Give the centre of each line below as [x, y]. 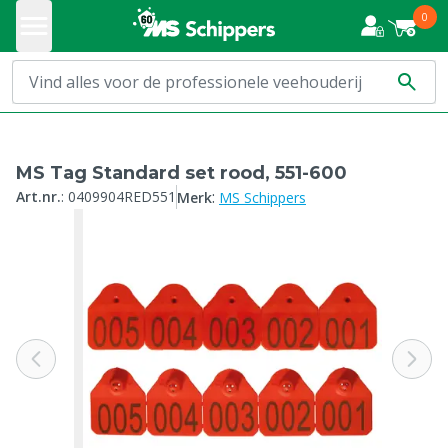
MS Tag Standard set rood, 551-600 [181, 173]
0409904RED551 [122, 196]
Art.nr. [38, 196]
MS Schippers [262, 197]
